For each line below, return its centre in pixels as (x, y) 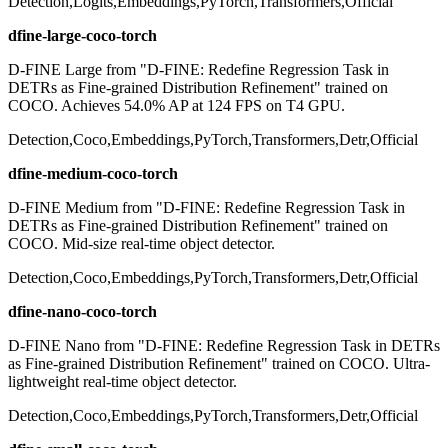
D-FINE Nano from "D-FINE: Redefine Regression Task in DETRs (224, 346)
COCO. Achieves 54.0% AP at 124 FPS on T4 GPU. (176, 106)
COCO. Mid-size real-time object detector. (141, 244)
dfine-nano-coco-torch (82, 312)
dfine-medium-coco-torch (93, 174)
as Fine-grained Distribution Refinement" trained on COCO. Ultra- (219, 364)
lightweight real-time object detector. (122, 382)
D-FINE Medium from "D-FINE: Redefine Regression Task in (206, 208)
